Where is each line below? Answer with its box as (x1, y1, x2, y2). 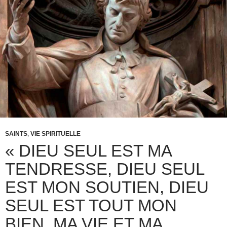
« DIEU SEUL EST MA (5, 141, 171, 161)
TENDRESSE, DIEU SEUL (5, 160, 204, 179)
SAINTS (5, 130, 27, 138)
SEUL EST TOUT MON (5, 196, 177, 215)
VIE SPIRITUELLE (30, 130, 81, 138)
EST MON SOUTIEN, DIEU (5, 178, 209, 197)
